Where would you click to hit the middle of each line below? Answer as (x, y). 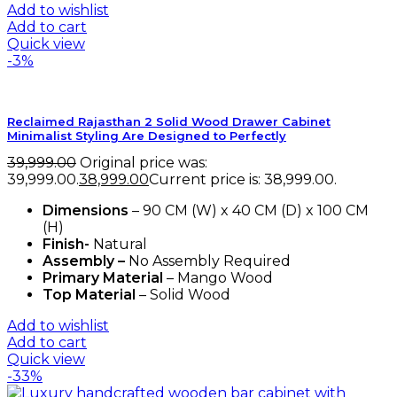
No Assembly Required (208, 261)
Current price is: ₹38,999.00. (243, 180)
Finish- (66, 245)
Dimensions (87, 211)
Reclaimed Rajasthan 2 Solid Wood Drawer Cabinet (169, 122)
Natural (118, 245)
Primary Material (103, 278)
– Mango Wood (218, 278)
